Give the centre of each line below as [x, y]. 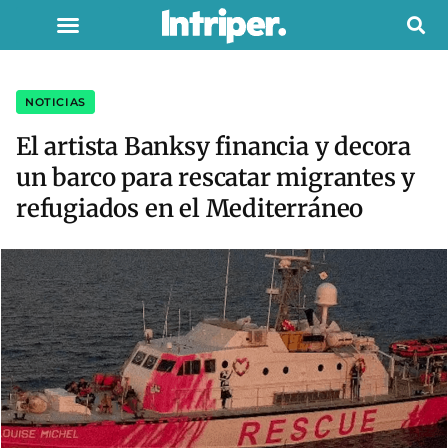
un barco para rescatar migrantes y [216, 177]
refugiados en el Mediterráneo [190, 208]
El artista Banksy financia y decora [213, 146]
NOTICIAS [55, 102]
